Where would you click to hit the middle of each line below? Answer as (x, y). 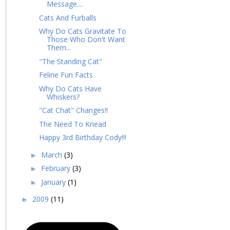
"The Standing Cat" (70, 61)
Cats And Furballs (68, 17)
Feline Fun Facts (66, 75)
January (54, 182)
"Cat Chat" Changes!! (73, 110)
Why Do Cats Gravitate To (82, 31)
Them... (59, 48)
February (56, 168)
